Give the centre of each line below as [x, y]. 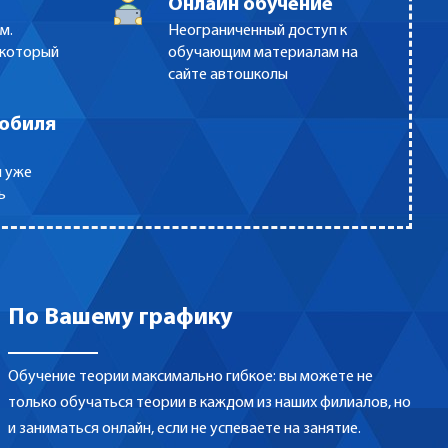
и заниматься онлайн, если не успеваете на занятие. [184, 429]
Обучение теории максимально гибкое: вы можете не [190, 377]
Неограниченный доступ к [257, 31]
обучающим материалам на [262, 53]
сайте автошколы [227, 75]
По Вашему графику [120, 318]
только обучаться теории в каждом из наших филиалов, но [209, 403]
